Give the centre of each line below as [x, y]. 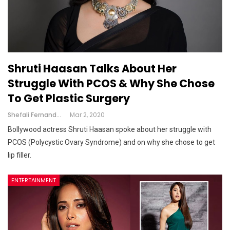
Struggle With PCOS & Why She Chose [111, 83]
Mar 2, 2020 [87, 115]
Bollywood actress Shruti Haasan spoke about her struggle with [110, 129]
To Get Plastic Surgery [69, 98]
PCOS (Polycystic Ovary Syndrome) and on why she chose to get [111, 142]
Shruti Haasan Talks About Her [92, 69]
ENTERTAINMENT [34, 180]
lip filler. [20, 155]
